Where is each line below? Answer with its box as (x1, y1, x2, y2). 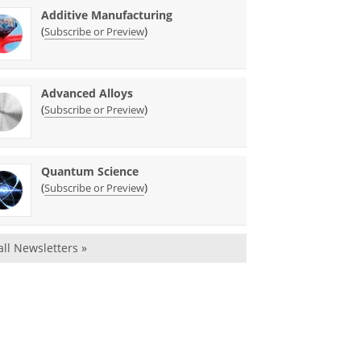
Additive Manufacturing (41, 6, 173, 23)
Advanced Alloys (41, 85, 134, 101)
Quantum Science (41, 163, 139, 179)
